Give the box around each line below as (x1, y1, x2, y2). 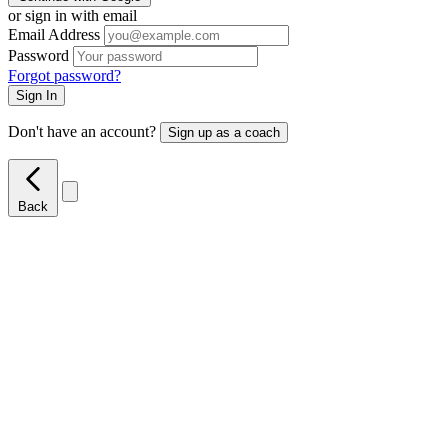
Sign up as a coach (168, 125, 280, 141)
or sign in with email (8, 7, 137, 25)
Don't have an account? (8, 123, 160, 141)
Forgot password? (8, 67, 121, 85)
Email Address (8, 26, 100, 44)
